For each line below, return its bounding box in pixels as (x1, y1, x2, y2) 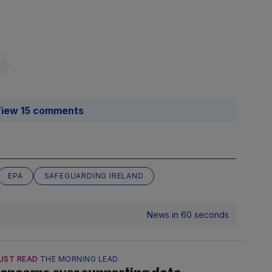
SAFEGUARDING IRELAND (44, 171, 144, 180)
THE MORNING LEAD (39, 254, 118, 263)
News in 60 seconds (147, 209, 229, 220)
